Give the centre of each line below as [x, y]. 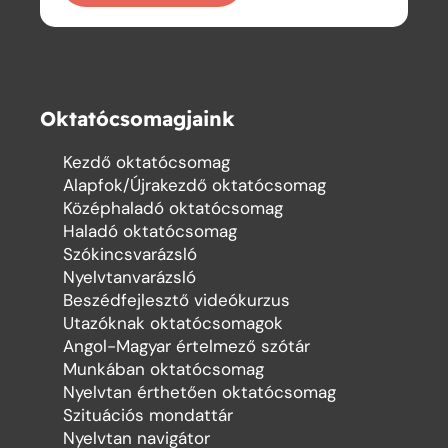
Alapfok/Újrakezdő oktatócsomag [194, 184]
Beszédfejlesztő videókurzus [176, 299]
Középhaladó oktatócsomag [172, 207]
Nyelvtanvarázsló [129, 276]
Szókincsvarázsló [129, 253]
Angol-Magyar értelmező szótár [186, 345]
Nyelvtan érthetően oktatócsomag [199, 391]
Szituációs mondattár [147, 414]
